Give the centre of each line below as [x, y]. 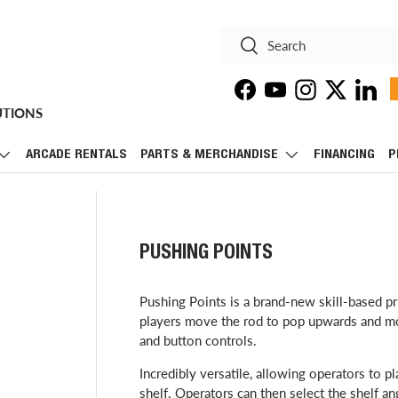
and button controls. [198, 340]
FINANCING [344, 155]
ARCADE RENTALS [76, 155]
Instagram [334, 98]
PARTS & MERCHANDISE [209, 155]
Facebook [272, 98]
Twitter [356, 98]
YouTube [298, 98]
